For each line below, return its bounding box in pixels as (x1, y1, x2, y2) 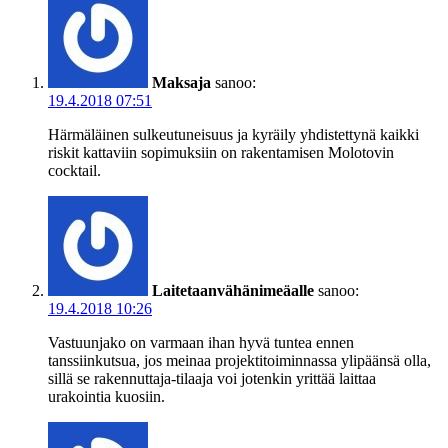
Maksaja (152, 73, 211, 91)
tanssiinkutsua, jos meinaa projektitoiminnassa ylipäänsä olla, (48, 351, 431, 369)
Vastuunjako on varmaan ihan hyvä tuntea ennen (48, 333, 354, 351)
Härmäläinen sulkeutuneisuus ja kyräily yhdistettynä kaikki (48, 125, 419, 143)
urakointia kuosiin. (48, 387, 165, 405)
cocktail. (48, 161, 101, 179)
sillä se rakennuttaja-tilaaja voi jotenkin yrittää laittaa (48, 369, 376, 387)
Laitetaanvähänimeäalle (152, 281, 314, 299)
